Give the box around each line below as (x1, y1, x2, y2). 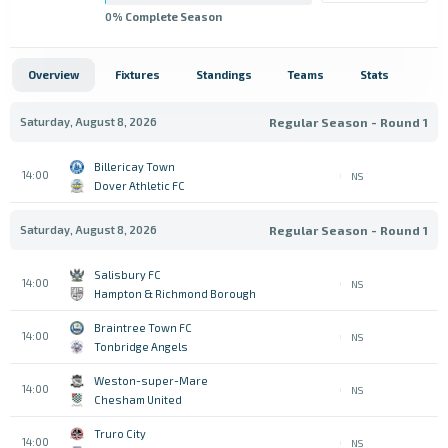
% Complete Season (112, 9, 222, 23)
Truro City (94, 427, 146, 440)
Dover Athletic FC (94, 179, 185, 192)
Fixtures (115, 68, 160, 81)
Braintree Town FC (94, 321, 192, 334)
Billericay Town (94, 160, 175, 173)
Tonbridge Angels (94, 340, 188, 353)
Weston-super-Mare (94, 374, 208, 387)
